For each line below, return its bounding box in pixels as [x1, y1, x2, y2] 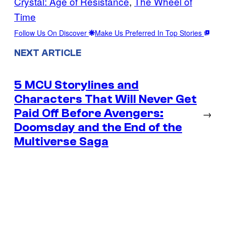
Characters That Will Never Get [14, 92, 197, 106]
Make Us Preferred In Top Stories [95, 27, 204, 38]
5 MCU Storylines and [14, 78, 139, 92]
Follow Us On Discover [14, 27, 89, 38]
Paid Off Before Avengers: [14, 106, 163, 121]
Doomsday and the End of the [14, 121, 182, 135]
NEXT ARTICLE [14, 47, 81, 59]
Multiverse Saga [14, 135, 108, 149]
